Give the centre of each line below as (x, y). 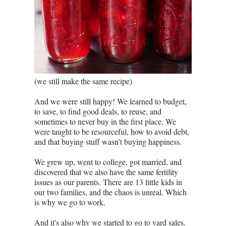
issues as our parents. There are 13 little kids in (108, 182)
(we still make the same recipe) (83, 81)
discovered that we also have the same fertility (106, 172)
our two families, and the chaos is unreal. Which (110, 192)
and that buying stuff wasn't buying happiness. (108, 142)
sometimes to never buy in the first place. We (105, 121)
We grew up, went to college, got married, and (108, 162)
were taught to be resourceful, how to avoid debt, (112, 131)
